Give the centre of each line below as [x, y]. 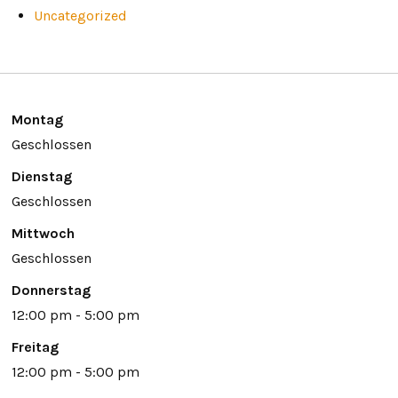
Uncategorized [80, 15]
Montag [37, 119]
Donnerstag [51, 290]
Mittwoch [43, 233]
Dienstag [41, 176]
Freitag [35, 346]
